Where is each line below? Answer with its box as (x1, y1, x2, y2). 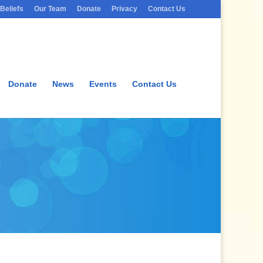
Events (89, 79, 117, 89)
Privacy (112, 5, 137, 13)
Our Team (34, 5, 66, 13)
